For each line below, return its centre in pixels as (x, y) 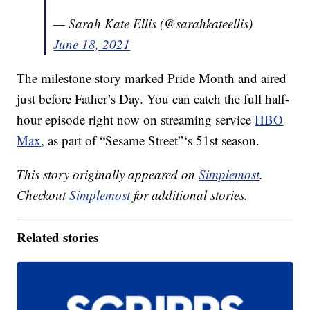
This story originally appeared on (108, 174)
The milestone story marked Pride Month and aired (152, 78)
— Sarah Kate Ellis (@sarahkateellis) (153, 24)
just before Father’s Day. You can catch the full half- (153, 99)
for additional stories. (189, 195)
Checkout (43, 195)
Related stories (58, 237)
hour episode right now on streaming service (136, 120)
